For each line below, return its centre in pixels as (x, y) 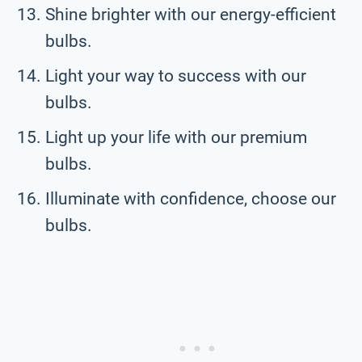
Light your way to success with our (176, 76)
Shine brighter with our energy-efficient (191, 14)
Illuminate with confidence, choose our (191, 198)
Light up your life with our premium (176, 137)
